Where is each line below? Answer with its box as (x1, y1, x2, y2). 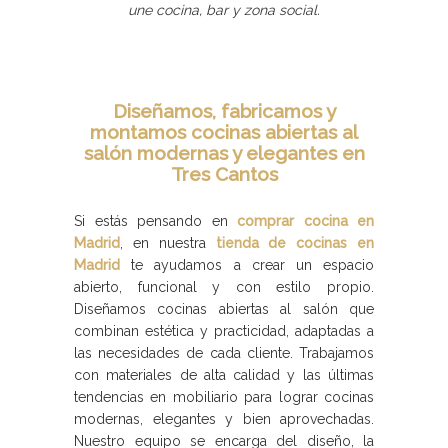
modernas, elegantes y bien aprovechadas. (74, 411, 374, 427)
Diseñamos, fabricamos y (112, 100, 336, 122)
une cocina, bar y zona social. (128, 2, 320, 18)
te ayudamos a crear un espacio (120, 257, 374, 273)
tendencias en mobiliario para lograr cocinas (74, 389, 374, 405)
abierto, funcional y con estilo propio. (74, 279, 374, 295)
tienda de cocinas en (215, 235, 374, 251)
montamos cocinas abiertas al (90, 121, 358, 143)
